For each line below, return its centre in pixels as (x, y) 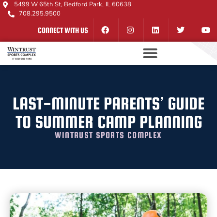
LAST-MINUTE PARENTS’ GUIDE (108, 103)
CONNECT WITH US (63, 30)
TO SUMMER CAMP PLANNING (108, 122)
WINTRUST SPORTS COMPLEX (108, 135)
